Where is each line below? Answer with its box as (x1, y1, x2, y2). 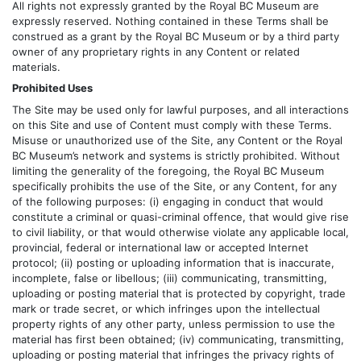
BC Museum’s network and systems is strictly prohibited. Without (12, 148, 340, 162)
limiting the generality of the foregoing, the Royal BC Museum (12, 164, 324, 177)
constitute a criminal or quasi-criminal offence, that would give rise (12, 210, 349, 223)
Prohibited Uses (12, 81, 93, 95)
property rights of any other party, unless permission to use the (12, 317, 335, 330)
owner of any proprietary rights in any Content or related (12, 45, 300, 59)
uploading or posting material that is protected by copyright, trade (12, 286, 346, 300)
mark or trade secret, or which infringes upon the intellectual (12, 301, 320, 315)
